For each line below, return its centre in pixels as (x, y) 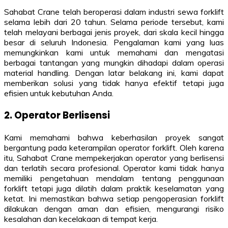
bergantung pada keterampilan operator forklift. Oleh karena (114, 147)
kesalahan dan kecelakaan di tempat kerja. (81, 219)
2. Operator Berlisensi (57, 116)
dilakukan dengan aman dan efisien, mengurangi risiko (114, 208)
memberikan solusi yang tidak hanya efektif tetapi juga (114, 83)
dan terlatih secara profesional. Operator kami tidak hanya (114, 168)
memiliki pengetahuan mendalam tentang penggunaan (114, 178)
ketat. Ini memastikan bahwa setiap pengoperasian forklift (114, 198)
